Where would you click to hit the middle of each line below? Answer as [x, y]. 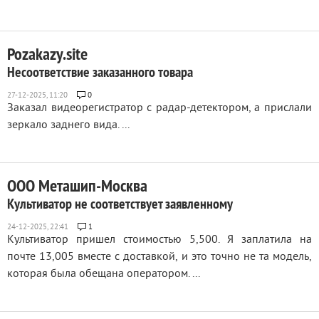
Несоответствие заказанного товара [100, 72]
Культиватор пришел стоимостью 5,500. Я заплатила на [159, 240]
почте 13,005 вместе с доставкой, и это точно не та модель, [159, 257]
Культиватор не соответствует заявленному [120, 204]
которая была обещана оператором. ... [104, 274]
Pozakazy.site [47, 54]
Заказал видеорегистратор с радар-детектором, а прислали [159, 108]
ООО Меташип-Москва [77, 185]
